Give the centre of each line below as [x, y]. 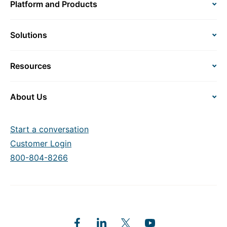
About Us [29, 97]
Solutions [29, 35]
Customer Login [41, 143]
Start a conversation [49, 129]
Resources [31, 66]
